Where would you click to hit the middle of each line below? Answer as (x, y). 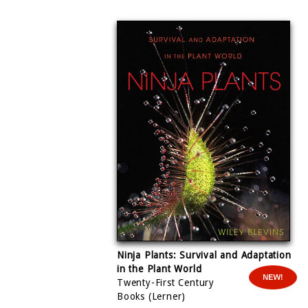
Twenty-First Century (166, 283)
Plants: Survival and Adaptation (218, 255)
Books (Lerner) (152, 297)
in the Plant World (159, 269)
